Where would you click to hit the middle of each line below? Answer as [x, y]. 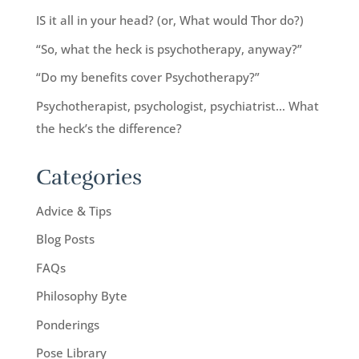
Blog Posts [65, 239]
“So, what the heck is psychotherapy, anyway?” [169, 48]
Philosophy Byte [81, 296]
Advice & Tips [73, 210]
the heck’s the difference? [109, 128]
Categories [89, 177]
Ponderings [67, 324]
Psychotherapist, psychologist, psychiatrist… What [177, 105]
